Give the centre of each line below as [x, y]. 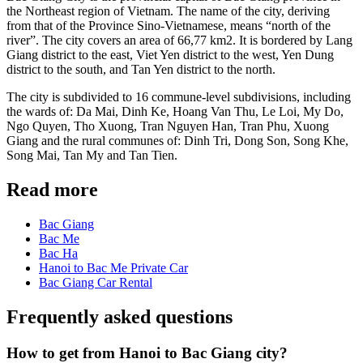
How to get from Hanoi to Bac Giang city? [147, 352]
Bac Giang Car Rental [96, 282]
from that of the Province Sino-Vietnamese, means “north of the [169, 25]
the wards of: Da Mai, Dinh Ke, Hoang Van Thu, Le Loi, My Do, [175, 111]
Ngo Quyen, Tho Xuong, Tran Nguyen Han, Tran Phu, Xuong [168, 126]
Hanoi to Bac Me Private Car [113, 267]
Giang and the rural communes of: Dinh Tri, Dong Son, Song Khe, [177, 140]
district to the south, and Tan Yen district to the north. [141, 69]
